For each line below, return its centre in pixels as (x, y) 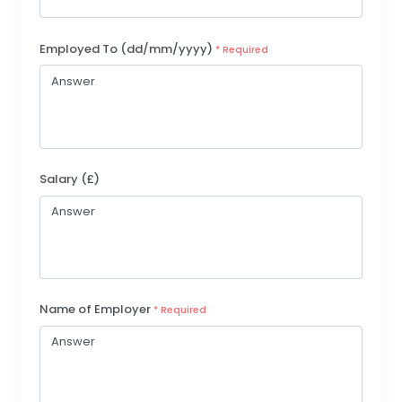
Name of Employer (96, 310)
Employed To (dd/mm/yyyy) (127, 48)
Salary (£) (70, 179)
